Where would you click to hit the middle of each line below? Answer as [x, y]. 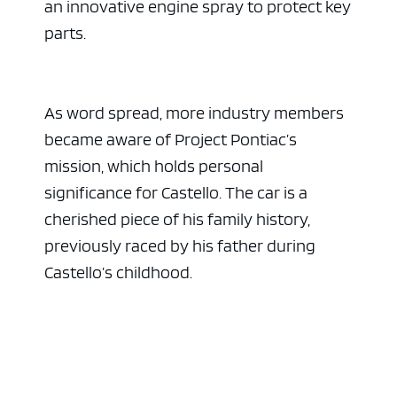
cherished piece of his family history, [177, 219]
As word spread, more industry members [194, 113]
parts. [65, 33]
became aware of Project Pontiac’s [171, 140]
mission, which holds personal [154, 166]
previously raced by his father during [180, 246]
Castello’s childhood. [118, 272]
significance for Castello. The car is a [176, 193]
